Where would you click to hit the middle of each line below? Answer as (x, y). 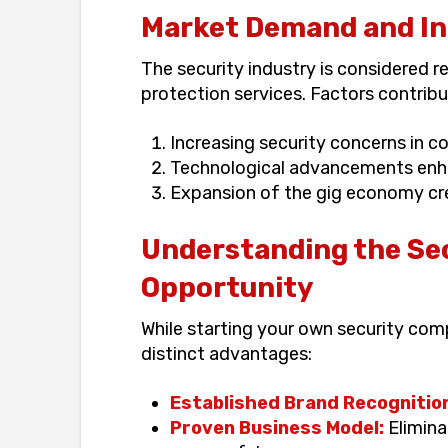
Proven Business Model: (277, 427)
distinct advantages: (226, 353)
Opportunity (226, 287)
